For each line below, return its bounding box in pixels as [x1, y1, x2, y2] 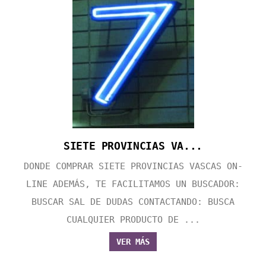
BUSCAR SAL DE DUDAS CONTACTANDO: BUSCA [31, 197, 235, 208]
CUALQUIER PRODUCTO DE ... [66, 214, 200, 226]
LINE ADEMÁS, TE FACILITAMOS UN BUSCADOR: [26, 179, 240, 190]
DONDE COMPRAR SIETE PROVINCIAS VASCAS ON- [23, 161, 243, 172]
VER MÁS [116, 237, 150, 247]
